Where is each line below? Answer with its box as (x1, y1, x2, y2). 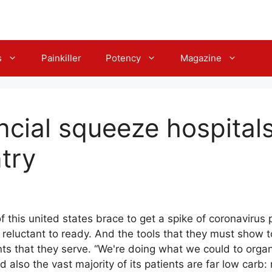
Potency (106, 52, 141, 64)
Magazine (180, 52, 222, 64)
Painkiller (41, 52, 81, 64)
